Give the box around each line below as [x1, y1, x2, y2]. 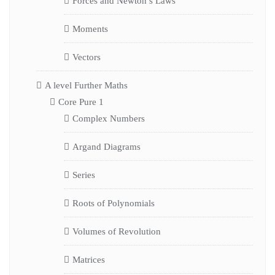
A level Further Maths [44, 80, 128, 90]
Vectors [72, 52, 101, 62]
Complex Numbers [72, 113, 145, 123]
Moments [72, 23, 108, 34]
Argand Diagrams [72, 141, 141, 152]
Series [72, 169, 95, 180]
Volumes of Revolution [72, 226, 161, 236]
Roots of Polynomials [72, 198, 155, 208]
